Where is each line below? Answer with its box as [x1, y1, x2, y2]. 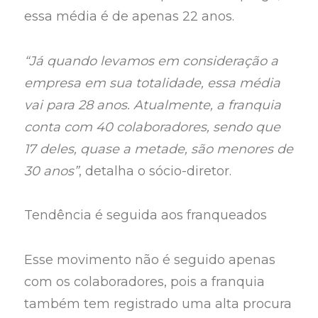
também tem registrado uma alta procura [24, 295, 292, 312]
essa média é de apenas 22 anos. [24, 9, 235, 25]
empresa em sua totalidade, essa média [24, 75, 281, 91]
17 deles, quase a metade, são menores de [24, 141, 294, 157]
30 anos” [24, 163, 79, 179]
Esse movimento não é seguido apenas [24, 251, 276, 268]
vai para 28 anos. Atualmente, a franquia [24, 97, 282, 113]
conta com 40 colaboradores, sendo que [24, 119, 281, 135]
